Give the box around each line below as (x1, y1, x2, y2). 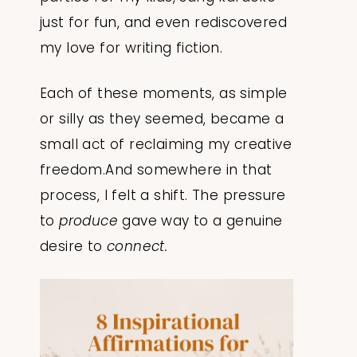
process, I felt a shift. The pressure (40, 186, 286, 206)
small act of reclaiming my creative (40, 135, 292, 155)
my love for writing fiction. (40, 38, 223, 58)
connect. (107, 237, 168, 257)
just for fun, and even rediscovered (40, 13, 287, 33)
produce (59, 211, 119, 231)
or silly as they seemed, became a (40, 109, 284, 129)
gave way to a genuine (118, 211, 283, 231)
